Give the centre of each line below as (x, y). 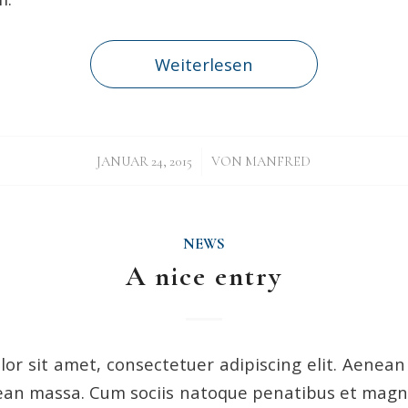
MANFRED (278, 161)
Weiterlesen (204, 64)
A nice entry (204, 276)
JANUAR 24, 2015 (145, 161)
